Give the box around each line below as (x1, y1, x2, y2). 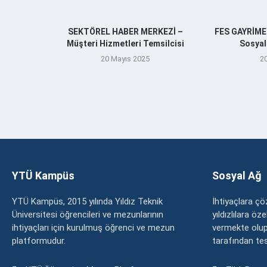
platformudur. (12, 235, 66, 246)
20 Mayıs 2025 (101, 54, 150, 63)
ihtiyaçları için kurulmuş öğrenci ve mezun (12, 222, 175, 233)
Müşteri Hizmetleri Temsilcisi (66, 38, 184, 48)
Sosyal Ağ (212, 169, 262, 182)
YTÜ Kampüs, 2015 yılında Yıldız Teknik (12, 195, 163, 207)
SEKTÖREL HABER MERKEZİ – (67, 26, 183, 36)
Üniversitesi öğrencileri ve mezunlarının (12, 209, 163, 220)
